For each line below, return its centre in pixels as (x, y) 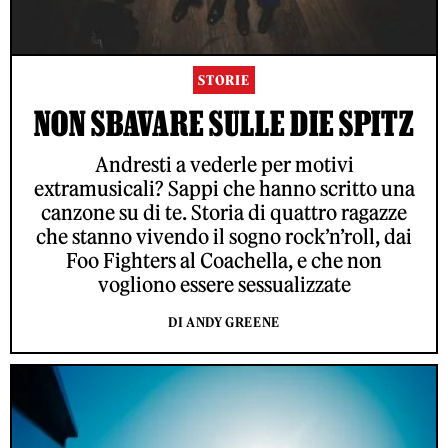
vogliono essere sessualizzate (224, 285)
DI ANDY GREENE (224, 323)
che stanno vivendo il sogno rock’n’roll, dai (224, 237)
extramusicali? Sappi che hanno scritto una (224, 189)
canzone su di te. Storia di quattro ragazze (224, 213)
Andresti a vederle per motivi (224, 165)
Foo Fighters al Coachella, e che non (224, 261)
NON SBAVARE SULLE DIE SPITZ (224, 123)
